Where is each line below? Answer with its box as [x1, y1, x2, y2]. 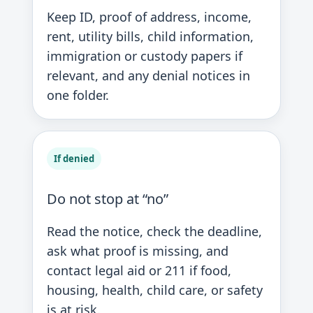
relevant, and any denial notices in [47, 67, 250, 84]
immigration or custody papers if [47, 48, 242, 64]
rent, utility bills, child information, [47, 28, 254, 45]
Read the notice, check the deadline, [47, 223, 262, 240]
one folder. [47, 87, 109, 103]
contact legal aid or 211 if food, [47, 262, 231, 279]
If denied [54, 152, 94, 165]
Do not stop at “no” [47, 189, 168, 208]
